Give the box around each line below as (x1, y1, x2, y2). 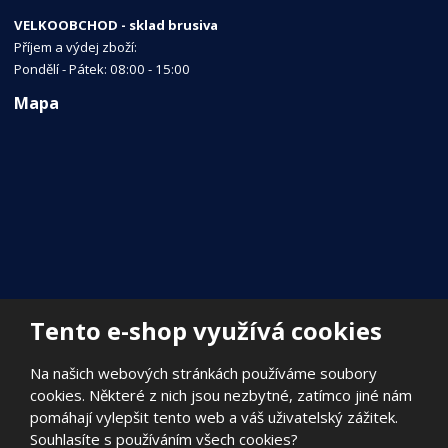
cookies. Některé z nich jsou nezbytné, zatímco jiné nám (30, 385, 412, 405)
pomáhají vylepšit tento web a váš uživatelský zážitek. (30, 407, 398, 427)
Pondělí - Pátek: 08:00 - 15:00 (14, 59, 191, 78)
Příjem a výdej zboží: (14, 37, 138, 56)
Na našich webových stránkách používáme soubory (30, 363, 377, 383)
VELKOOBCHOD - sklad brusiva (14, 15, 219, 34)
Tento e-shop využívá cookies (30, 314, 382, 347)
